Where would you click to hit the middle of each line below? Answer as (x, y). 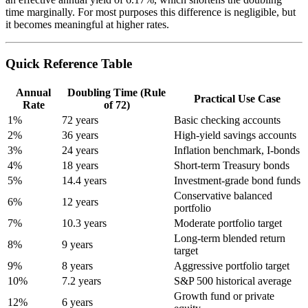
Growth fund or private (224, 296)
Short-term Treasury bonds (232, 165)
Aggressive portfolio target (232, 265)
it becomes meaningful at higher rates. (87, 25)
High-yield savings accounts (235, 135)
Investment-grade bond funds (237, 180)
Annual (33, 92)
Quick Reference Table (69, 64)
